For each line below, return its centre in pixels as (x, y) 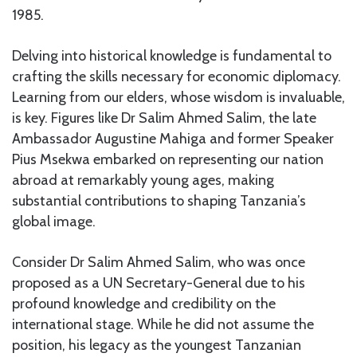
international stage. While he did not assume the (163, 324)
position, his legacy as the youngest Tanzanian (157, 345)
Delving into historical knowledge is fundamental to (172, 55)
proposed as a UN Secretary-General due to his (159, 282)
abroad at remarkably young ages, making (143, 180)
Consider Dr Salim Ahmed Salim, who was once (159, 262)
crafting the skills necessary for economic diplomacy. (177, 76)
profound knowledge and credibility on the (144, 303)
